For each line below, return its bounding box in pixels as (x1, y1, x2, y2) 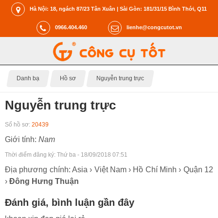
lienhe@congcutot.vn (126, 24, 182, 30)
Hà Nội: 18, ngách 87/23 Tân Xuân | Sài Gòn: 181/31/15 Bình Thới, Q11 (30, 5, 207, 12)
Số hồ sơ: (5, 121, 32, 128)
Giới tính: (5, 135, 38, 144)
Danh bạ (17, 75, 39, 82)
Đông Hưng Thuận (9, 177, 79, 185)
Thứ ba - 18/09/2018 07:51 (57, 151, 127, 158)
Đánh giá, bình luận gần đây (5, 197, 134, 208)
